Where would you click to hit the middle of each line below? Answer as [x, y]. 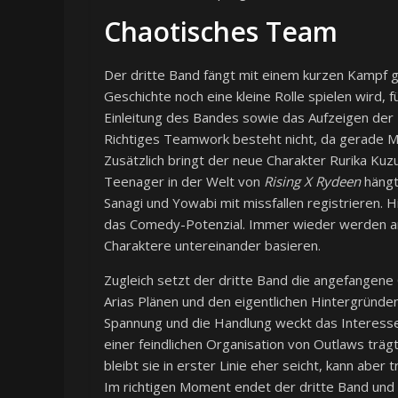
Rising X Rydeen [312, 182]
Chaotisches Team [221, 32]
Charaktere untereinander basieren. [212, 246]
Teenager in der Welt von [184, 182]
